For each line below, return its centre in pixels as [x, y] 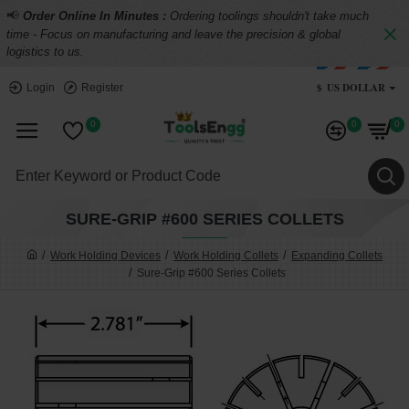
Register [102, 87]
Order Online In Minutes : [96, 16]
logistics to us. [45, 52]
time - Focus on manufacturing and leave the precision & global [173, 34]
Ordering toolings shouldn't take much [269, 16]
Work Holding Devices [105, 255]
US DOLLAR [356, 87]
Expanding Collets [337, 255]
